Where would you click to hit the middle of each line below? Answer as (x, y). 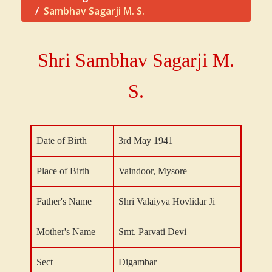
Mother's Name (66, 231)
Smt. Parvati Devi (152, 231)
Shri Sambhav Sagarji (123, 60)
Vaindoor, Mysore (153, 171)
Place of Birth (63, 171)
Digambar (138, 262)
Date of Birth (62, 140)
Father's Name (64, 201)
